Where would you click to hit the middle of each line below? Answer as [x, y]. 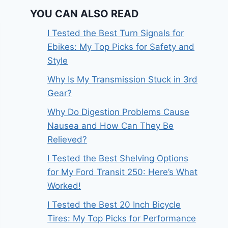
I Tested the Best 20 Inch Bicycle [114, 205]
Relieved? [67, 139]
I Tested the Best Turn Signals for [116, 33]
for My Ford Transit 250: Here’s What [123, 172]
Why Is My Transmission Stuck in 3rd [123, 79]
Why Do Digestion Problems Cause [119, 112]
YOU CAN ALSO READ [85, 14]
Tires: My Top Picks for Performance [122, 218]
